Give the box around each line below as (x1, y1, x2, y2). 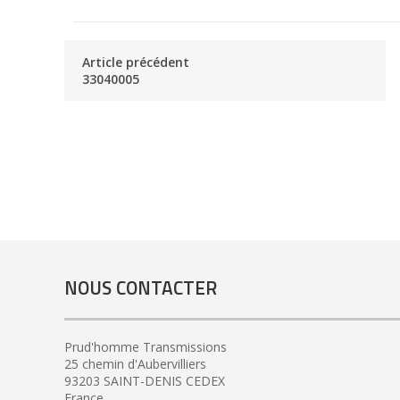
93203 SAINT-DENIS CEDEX (64, 371, 225, 389)
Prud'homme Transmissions (64, 337, 227, 355)
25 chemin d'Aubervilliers (64, 354, 206, 372)
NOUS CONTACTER (64, 273, 217, 303)
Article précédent (82, 53, 189, 71)
